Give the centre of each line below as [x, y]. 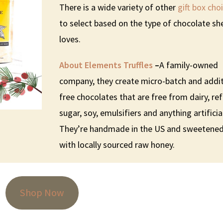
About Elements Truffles [106, 65]
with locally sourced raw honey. [118, 144]
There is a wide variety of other [119, 7]
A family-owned [189, 65]
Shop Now [42, 193]
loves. [70, 39]
